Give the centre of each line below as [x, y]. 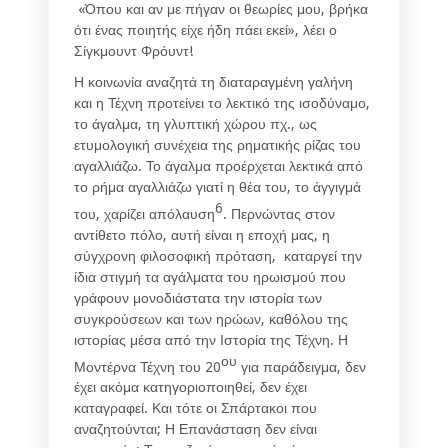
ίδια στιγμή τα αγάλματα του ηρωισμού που [210, 276]
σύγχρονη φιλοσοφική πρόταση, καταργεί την [218, 255]
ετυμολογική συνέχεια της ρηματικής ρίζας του [217, 145]
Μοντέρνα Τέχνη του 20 [147, 366]
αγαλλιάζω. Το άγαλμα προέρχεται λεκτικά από [218, 166]
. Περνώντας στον [279, 213]
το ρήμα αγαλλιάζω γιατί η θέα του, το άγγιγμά [217, 187]
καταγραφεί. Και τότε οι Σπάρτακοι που [195, 408]
